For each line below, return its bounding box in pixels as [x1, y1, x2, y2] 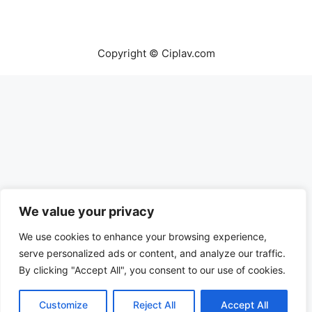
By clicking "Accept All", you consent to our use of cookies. [19, 264, 286, 276]
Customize [38, 299, 88, 311]
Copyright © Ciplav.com [97, 46, 215, 60]
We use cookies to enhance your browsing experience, [19, 231, 267, 242]
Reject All [132, 299, 175, 311]
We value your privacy [19, 204, 155, 219]
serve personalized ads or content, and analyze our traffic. [19, 247, 286, 259]
